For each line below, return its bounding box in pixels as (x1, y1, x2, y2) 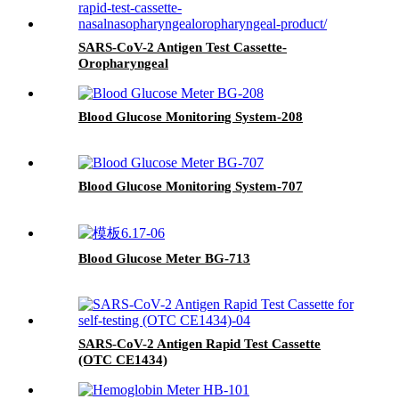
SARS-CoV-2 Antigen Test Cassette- (78, 39, 287, 54)
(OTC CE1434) (78, 352, 167, 367)
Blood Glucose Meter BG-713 (78, 250, 250, 265)
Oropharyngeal (78, 55, 168, 70)
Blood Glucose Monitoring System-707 (78, 178, 303, 193)
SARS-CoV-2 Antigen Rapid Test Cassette (78, 336, 321, 351)
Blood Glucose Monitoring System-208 (78, 109, 303, 124)
